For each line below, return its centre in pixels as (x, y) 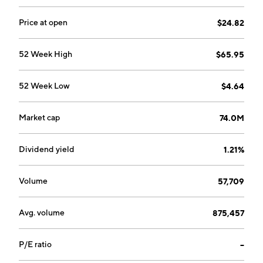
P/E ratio (35, 244)
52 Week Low (44, 86)
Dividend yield (47, 149)
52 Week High (45, 54)
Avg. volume (42, 213)
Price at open (43, 22)
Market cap (39, 117)
